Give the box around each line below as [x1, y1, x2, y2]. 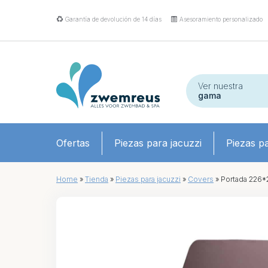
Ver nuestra [197, 81, 243, 91]
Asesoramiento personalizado [178, 16, 263, 23]
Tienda [85, 174, 108, 184]
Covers [188, 174, 214, 184]
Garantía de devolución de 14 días [63, 16, 162, 23]
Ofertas [56, 136, 90, 149]
